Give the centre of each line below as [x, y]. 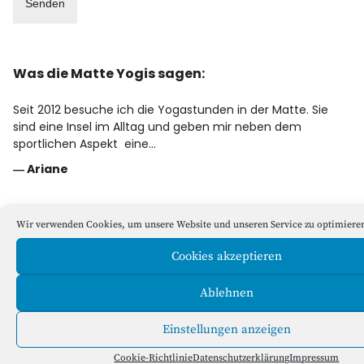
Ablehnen [226, 292]
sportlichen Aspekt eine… [85, 143]
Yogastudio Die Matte [90, 246]
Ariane [48, 169]
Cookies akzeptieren [226, 256]
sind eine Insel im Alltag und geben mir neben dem [158, 126]
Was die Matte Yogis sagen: [109, 74]
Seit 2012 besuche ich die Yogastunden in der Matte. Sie [171, 109]
